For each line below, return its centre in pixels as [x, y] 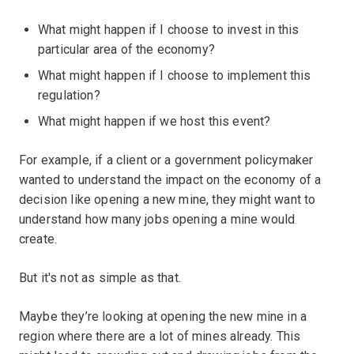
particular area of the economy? [126, 49]
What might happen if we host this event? [154, 121]
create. [38, 239]
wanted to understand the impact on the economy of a [170, 179]
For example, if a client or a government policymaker [166, 160]
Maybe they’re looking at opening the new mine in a [163, 316]
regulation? [69, 95]
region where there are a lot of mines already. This [160, 336]
